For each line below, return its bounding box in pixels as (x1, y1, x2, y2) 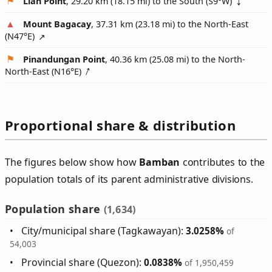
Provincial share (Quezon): (21, 256, 144, 270)
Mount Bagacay (23, 18, 91, 30)
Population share (5, 202, 104, 217)
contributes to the (180, 155, 265, 169)
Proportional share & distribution (5, 116, 236, 135)
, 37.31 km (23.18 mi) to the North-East (91, 18, 248, 30)
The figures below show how (5, 155, 140, 169)
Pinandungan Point (23, 53, 105, 66)
